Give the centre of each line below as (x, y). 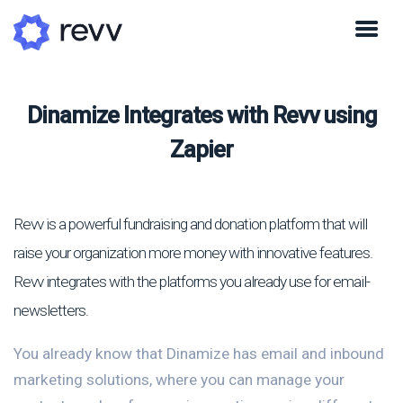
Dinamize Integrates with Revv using (201, 116)
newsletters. (51, 310)
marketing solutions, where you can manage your (179, 379)
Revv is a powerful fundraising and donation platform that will (190, 224)
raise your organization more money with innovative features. (193, 252)
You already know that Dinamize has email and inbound (199, 353)
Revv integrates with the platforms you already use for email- (192, 281)
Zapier (201, 150)
